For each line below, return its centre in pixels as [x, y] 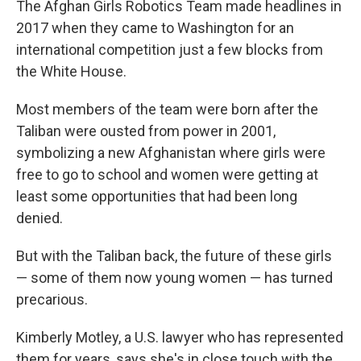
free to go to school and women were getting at [167, 174]
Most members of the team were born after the [167, 109]
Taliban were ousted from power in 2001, [146, 131]
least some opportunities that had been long [157, 196]
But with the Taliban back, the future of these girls [174, 256]
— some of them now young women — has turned [174, 278]
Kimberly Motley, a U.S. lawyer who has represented [180, 337]
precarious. [52, 299]
